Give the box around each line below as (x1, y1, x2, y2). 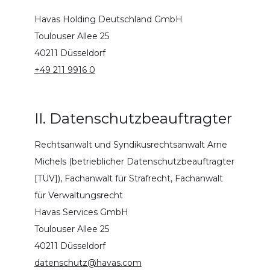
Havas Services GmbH (34, 206, 128, 218)
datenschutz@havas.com (34, 257, 142, 268)
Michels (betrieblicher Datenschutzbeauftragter (34, 155, 234, 167)
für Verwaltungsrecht (34, 189, 123, 201)
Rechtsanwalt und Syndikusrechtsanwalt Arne (34, 139, 227, 150)
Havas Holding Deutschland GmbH (34, 13, 183, 25)
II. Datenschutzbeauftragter (34, 109, 232, 127)
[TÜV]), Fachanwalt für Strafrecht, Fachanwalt (34, 172, 223, 184)
